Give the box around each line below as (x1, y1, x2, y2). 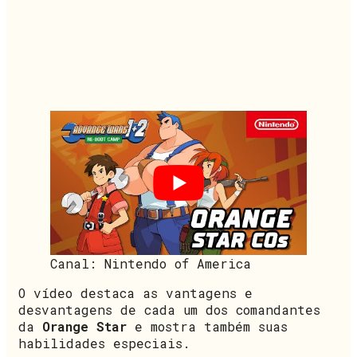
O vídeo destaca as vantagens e (18, 284, 253, 301)
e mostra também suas (127, 317, 288, 335)
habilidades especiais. (18, 334, 190, 351)
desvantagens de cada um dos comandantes (18, 300, 320, 318)
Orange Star (42, 317, 127, 335)
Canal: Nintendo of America (50, 254, 251, 272)
